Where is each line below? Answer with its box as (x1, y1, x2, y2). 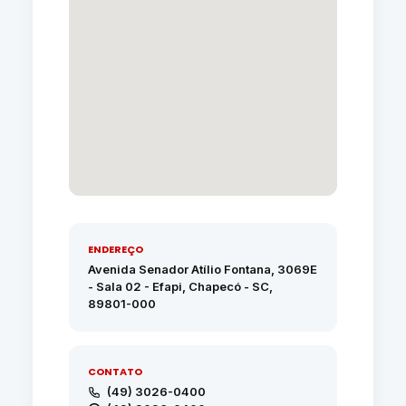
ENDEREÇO (87, 242, 143, 256)
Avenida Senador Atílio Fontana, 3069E (87, 262, 317, 276)
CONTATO (87, 364, 142, 379)
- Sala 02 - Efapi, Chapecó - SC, (87, 279, 273, 294)
